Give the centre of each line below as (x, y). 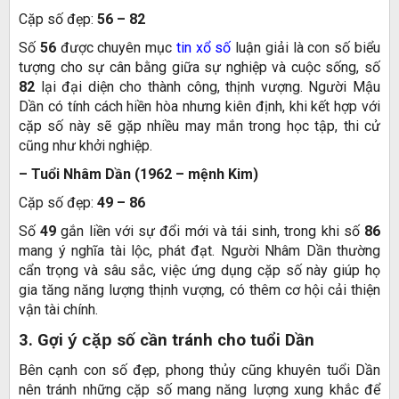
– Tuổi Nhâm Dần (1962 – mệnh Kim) (138, 175)
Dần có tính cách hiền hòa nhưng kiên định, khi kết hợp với (199, 107)
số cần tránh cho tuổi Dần (213, 341)
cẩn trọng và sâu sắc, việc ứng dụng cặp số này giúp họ (199, 271)
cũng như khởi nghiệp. (85, 146)
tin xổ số (204, 48)
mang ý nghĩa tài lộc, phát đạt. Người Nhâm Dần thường (199, 251)
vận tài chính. (58, 310)
